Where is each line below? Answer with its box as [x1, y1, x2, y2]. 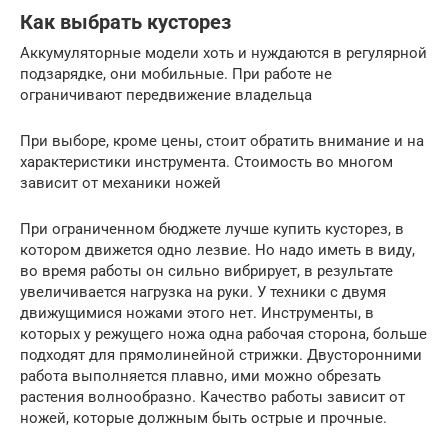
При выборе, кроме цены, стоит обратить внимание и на [20, 131, 424, 150]
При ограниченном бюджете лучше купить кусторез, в [20, 219, 404, 238]
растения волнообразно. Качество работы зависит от [20, 387, 405, 406]
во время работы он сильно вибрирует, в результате [20, 261, 393, 280]
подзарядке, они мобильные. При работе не [20, 64, 332, 83]
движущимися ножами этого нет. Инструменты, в [20, 303, 374, 322]
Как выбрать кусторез [20, 11, 231, 34]
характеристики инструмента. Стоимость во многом [20, 152, 393, 171]
